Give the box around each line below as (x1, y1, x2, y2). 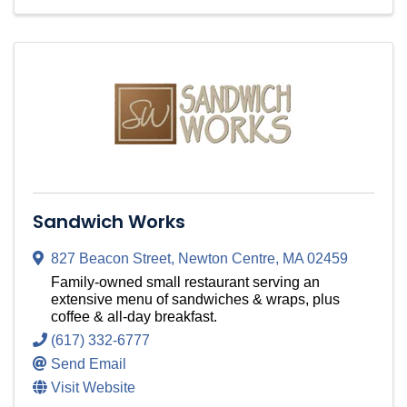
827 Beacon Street (51, 251, 171, 267)
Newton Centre (178, 251, 275, 267)
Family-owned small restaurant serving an (51, 274, 320, 291)
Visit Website (51, 380, 135, 396)
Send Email (51, 356, 126, 372)
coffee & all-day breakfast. (51, 309, 217, 325)
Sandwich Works (33, 209, 185, 235)
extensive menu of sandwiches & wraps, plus (51, 292, 340, 308)
